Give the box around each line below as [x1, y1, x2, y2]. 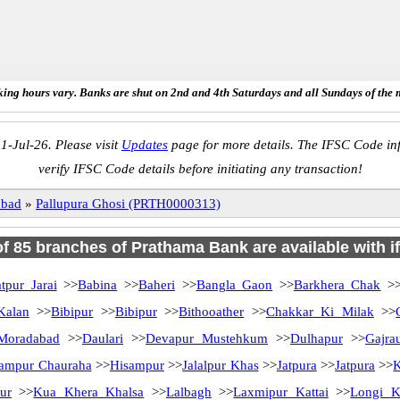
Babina [78, 278, 118, 292]
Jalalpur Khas [182, 358, 259, 372]
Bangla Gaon [196, 278, 273, 292]
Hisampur [109, 358, 164, 372]
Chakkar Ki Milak [265, 304, 374, 319]
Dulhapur [290, 331, 343, 346]
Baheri [137, 278, 175, 292]
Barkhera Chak [293, 278, 381, 292]
